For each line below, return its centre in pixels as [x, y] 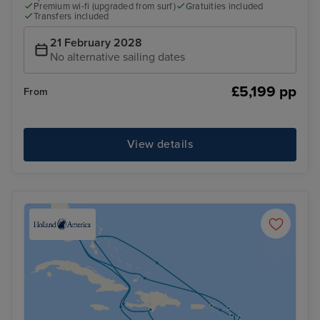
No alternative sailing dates [117, 57]
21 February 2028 [96, 42]
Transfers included [71, 17]
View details [160, 145]
